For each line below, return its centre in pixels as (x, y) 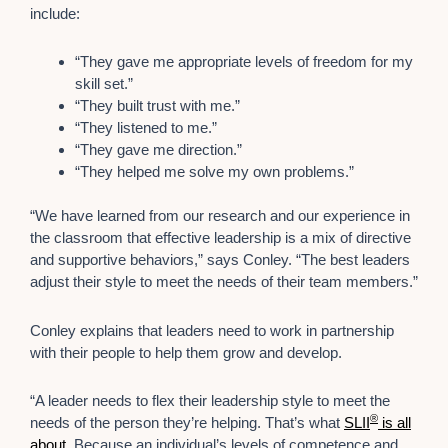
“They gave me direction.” (158, 149)
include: (55, 13)
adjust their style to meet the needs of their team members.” (224, 282)
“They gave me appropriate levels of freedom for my (244, 61)
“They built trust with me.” (157, 105)
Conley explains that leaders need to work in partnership (212, 330)
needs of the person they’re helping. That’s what (187, 422)
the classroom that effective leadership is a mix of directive (220, 238)
